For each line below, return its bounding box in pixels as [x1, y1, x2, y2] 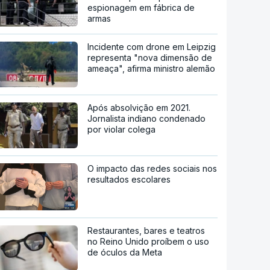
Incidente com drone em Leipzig [87, 42, 216, 52]
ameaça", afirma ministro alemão [87, 63, 216, 74]
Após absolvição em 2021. [87, 102, 191, 113]
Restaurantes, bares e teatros [87, 225, 206, 236]
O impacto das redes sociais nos [87, 163, 218, 174]
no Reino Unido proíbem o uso [87, 236, 210, 247]
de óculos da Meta [87, 247, 163, 258]
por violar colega [87, 124, 156, 135]
